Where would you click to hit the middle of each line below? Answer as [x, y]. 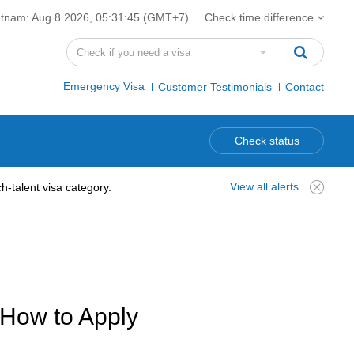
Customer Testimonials [215, 87]
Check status [267, 141]
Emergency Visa [104, 86]
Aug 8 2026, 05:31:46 [86, 17]
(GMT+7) [164, 17]
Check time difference [261, 17]
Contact [305, 87]
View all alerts [264, 186]
